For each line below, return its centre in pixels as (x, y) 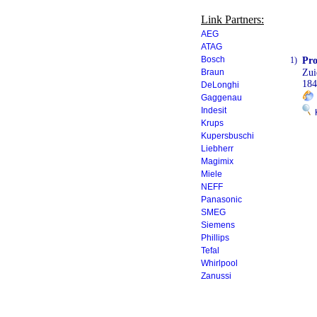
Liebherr (217, 149)
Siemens (218, 225)
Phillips (215, 238)
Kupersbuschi (227, 136)
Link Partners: (232, 19)
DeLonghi (220, 85)
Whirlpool (219, 263)
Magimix (217, 161)
